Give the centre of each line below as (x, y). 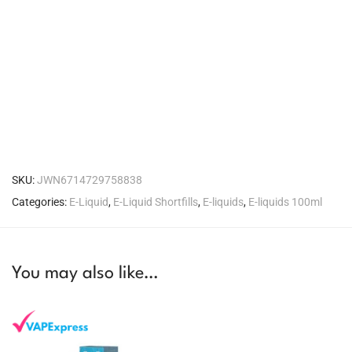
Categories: (40, 202)
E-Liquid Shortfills (156, 202)
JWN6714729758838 (90, 180)
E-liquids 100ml (285, 202)
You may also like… (85, 273)
